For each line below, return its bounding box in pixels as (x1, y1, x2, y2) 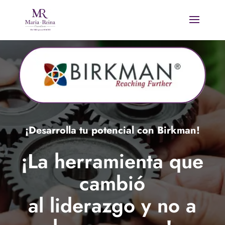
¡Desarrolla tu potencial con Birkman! (25, 123, 200, 138)
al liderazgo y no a (28, 190, 197, 220)
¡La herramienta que (21, 146, 204, 176)
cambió (79, 168, 146, 198)
